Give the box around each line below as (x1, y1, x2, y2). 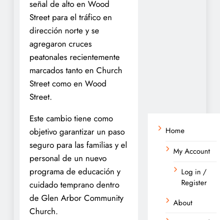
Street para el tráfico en (29, 11, 112, 23)
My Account (173, 145, 210, 157)
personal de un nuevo (29, 152, 107, 164)
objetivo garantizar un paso (29, 125, 125, 137)
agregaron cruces (29, 37, 92, 50)
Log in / (181, 166, 207, 177)
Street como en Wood (29, 77, 107, 89)
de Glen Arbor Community (29, 192, 123, 204)
